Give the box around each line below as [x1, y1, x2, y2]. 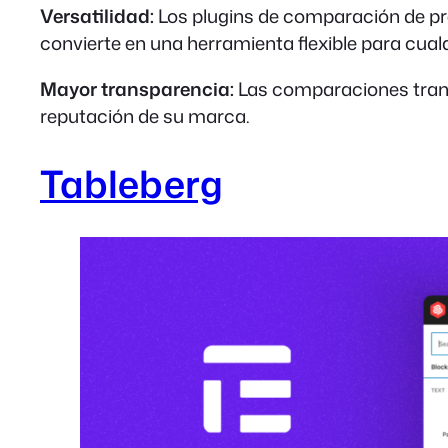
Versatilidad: [40, 3, 154, 30]
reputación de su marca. [40, 103, 250, 130]
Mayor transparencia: [40, 76, 234, 103]
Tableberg [40, 157, 223, 211]
